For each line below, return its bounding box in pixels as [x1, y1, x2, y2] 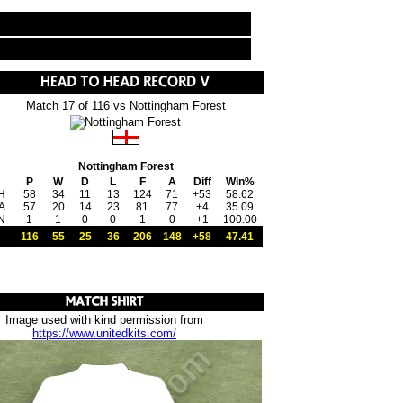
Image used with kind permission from [5, 313, 203, 327]
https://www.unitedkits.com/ [32, 327, 176, 340]
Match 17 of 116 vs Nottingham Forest [25, 99, 226, 112]
